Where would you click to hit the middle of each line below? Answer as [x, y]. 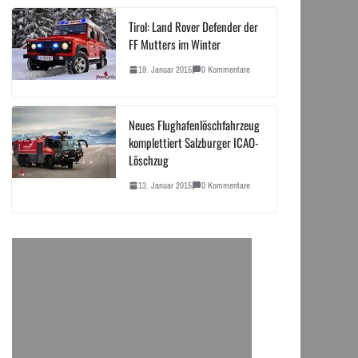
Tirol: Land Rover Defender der [193, 26]
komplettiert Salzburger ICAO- [193, 142]
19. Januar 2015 [165, 69]
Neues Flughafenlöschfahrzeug [194, 124]
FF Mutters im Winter [174, 44]
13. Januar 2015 [165, 185]
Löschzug [148, 159]
